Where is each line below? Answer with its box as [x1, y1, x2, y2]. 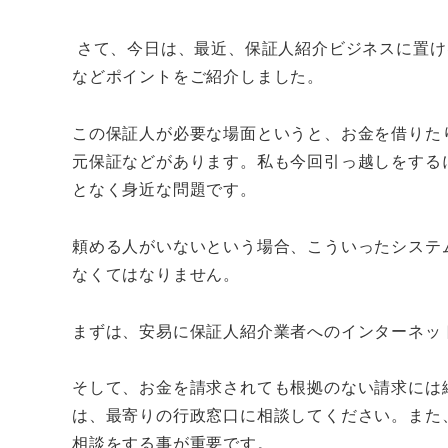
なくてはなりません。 [72, 261, 241, 285]
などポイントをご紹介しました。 [72, 64, 324, 88]
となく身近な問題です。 [72, 177, 257, 201]
